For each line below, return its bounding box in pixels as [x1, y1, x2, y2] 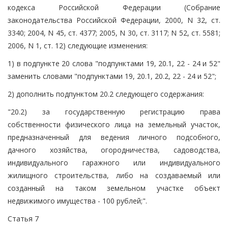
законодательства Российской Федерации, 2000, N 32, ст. [8, 15, 220, 25]
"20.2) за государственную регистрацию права [8, 106, 220, 117]
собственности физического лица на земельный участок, [8, 119, 220, 129]
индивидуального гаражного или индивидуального [8, 157, 220, 167]
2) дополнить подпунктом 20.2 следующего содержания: [8, 89, 204, 99]
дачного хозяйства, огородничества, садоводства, [8, 145, 220, 155]
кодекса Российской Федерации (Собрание [8, 2, 220, 12]
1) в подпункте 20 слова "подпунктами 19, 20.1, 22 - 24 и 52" [8, 58, 220, 68]
